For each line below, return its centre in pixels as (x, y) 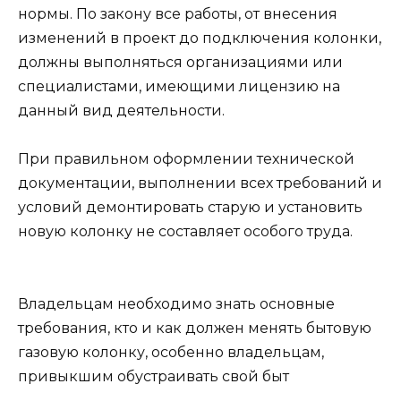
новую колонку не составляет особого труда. (185, 231)
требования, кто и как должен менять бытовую (195, 328)
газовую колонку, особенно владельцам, (171, 353)
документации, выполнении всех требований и (200, 183)
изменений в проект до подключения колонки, (200, 38)
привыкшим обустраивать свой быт (154, 377)
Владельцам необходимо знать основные (176, 304)
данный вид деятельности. (121, 110)
